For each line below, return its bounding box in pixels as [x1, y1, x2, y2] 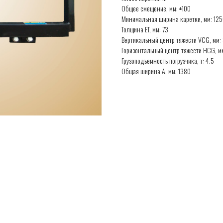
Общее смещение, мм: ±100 [121, 3, 191, 13]
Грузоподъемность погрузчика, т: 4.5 [121, 55, 214, 66]
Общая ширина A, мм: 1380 [121, 66, 191, 76]
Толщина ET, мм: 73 [121, 24, 168, 34]
